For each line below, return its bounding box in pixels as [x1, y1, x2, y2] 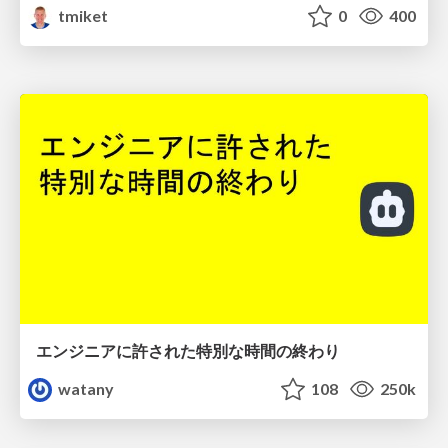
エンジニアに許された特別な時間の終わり [36, 340, 340, 360]
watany [55, 378, 115, 398]
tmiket [55, 6, 109, 26]
